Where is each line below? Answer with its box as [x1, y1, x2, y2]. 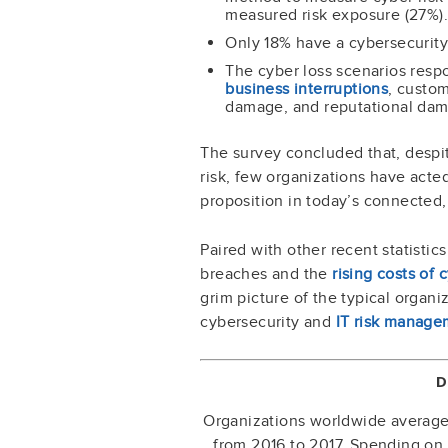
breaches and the [200, 263, 333, 284]
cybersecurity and [200, 311, 336, 332]
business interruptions [225, 78, 389, 99]
